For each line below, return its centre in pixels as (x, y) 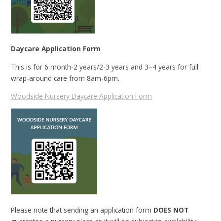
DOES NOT (170, 210)
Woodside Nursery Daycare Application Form (82, 96)
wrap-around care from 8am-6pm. (65, 78)
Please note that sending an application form (81, 210)
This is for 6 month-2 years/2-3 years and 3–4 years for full (105, 67)
